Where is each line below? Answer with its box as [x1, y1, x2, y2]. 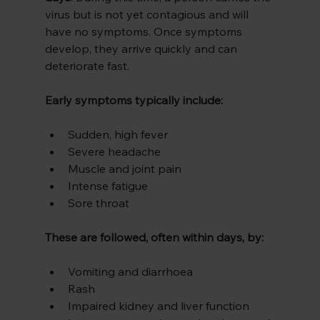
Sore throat [67, 196, 129, 211]
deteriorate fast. [44, 59, 129, 74]
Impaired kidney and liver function [67, 299, 249, 314]
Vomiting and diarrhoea [67, 264, 193, 279]
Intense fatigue [67, 179, 148, 194]
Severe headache [67, 144, 161, 159]
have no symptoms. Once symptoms [44, 24, 245, 39]
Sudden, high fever [67, 127, 168, 142]
